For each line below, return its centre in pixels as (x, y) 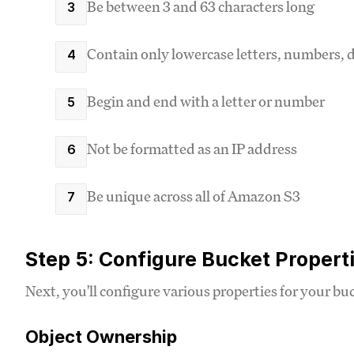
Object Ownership (101, 336)
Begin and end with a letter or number (206, 101)
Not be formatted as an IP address (192, 148)
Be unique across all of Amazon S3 (194, 196)
